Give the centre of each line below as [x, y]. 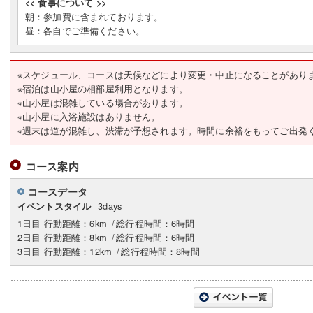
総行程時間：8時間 [160, 251]
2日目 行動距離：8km [64, 237]
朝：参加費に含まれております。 [94, 16]
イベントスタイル [54, 206]
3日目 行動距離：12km [66, 251]
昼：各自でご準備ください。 [85, 30]
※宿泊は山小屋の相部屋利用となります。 [103, 88]
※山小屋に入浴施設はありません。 [89, 116]
